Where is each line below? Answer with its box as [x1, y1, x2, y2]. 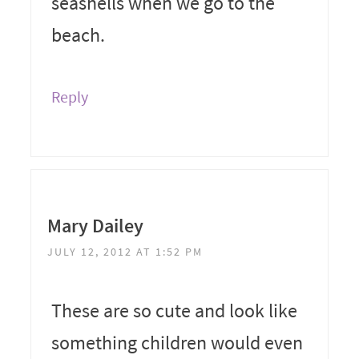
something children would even [50, 329, 303, 355]
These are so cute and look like [50, 297, 297, 323]
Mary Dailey [46, 212, 143, 238]
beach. [50, 22, 105, 47]
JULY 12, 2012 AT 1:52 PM [46, 244, 203, 259]
